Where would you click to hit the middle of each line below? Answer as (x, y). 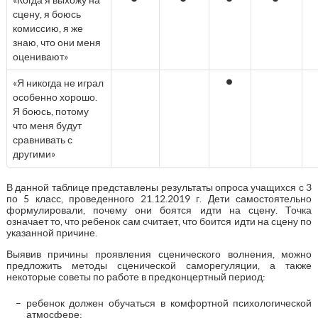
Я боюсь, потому (50, 111)
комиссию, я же (48, 28)
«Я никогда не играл (58, 83)
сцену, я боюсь (46, 14)
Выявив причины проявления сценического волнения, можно (159, 254)
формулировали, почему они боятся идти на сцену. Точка (159, 210)
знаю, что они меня (56, 42)
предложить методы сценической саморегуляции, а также (159, 265)
